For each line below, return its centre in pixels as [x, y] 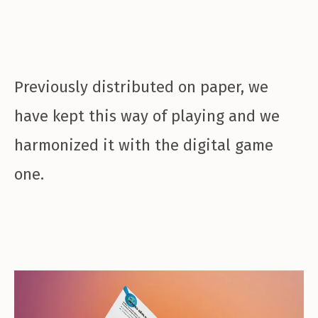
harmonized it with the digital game [144, 146]
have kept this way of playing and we [147, 116]
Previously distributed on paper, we [141, 87]
